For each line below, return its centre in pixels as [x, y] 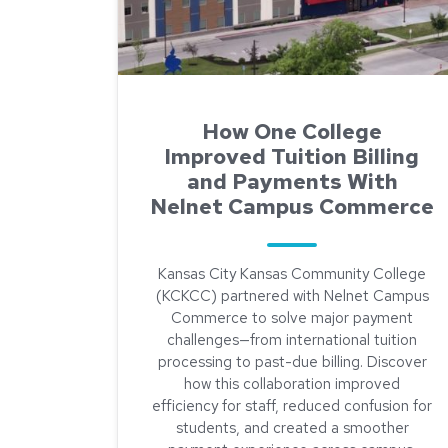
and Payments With [292, 181]
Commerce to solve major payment [292, 318]
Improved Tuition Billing [292, 156]
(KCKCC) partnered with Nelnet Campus [292, 296]
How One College [292, 131]
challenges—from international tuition [292, 340]
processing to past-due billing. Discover [292, 362]
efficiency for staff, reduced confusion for [292, 406]
